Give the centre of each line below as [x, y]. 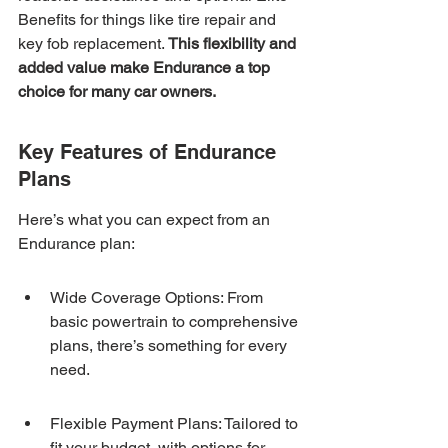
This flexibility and [234, 43]
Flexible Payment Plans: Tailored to [176, 423]
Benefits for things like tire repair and [149, 19]
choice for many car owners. [117, 91]
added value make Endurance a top [146, 67]
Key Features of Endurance [150, 152]
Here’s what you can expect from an [146, 219]
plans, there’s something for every [170, 345]
